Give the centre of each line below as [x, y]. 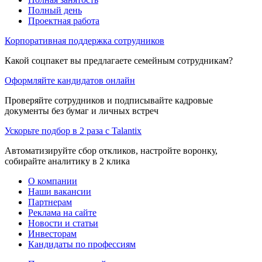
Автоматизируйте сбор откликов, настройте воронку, [111, 150]
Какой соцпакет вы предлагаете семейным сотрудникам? [119, 60]
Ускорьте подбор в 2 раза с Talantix [73, 130]
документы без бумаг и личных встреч [82, 111]
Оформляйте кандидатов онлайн [70, 80]
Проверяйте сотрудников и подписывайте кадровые [109, 100]
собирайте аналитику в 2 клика [67, 161]
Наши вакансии [60, 191]
